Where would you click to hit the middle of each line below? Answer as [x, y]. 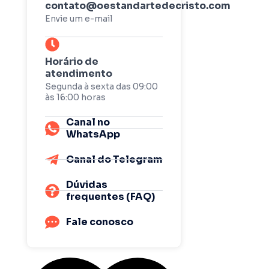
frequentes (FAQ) [111, 196]
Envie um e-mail [79, 19]
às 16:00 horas [76, 98]
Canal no [88, 122]
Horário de [72, 62]
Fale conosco [100, 222]
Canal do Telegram [115, 159]
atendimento [79, 74]
